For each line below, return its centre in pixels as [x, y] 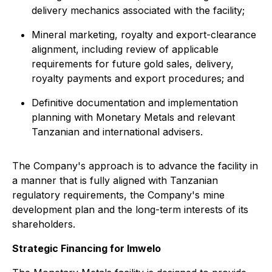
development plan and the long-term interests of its [130, 209]
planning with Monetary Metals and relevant [133, 117]
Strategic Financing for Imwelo [87, 248]
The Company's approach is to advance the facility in [135, 166]
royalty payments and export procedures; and [138, 78]
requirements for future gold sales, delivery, [133, 64]
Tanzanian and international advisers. [117, 132]
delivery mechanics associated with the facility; [138, 10]
